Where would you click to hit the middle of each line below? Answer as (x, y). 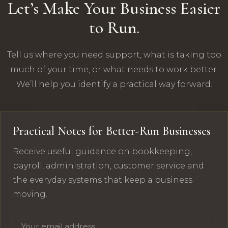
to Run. (114, 28)
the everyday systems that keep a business (103, 180)
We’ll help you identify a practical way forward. (114, 84)
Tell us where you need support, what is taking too (114, 55)
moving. (30, 194)
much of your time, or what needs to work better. (114, 70)
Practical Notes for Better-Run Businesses (112, 131)
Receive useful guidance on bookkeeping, (102, 151)
